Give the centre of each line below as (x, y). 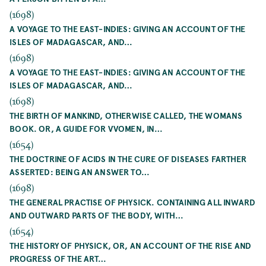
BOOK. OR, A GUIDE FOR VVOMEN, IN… (86, 128)
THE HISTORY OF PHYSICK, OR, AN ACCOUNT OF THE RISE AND (131, 245)
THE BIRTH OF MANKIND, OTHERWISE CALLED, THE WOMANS (126, 115)
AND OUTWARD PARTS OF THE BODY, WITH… (97, 215)
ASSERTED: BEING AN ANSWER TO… (80, 172)
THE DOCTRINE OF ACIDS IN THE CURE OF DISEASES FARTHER (128, 159)
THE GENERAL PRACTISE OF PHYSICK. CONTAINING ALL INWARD (133, 202)
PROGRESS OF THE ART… (58, 258)
